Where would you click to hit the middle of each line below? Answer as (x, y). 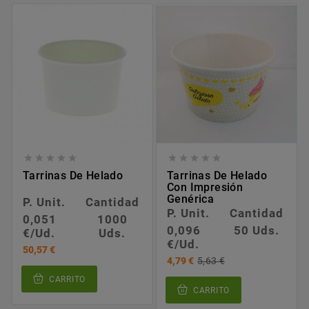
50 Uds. (256, 230)
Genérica (191, 199)
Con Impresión (205, 187)
